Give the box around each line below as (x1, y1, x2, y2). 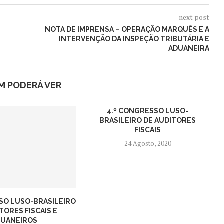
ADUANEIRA (168, 44, 209, 52)
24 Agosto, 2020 (124, 139, 171, 148)
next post (178, 12, 209, 22)
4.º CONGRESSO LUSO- (107, 107, 189, 115)
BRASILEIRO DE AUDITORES (99, 116, 196, 124)
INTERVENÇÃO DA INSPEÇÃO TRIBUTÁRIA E (58, 35, 209, 43)
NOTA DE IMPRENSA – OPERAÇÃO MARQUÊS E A (44, 25, 209, 33)
